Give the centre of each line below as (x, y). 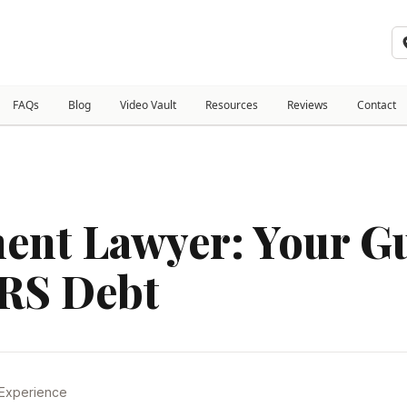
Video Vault (148, 105)
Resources (232, 105)
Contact (377, 105)
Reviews (308, 105)
